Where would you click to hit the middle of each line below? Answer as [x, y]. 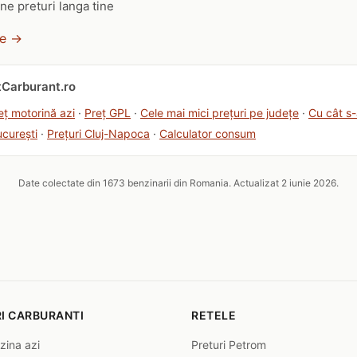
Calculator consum [208, 133]
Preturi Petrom [229, 345]
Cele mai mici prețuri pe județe [220, 113]
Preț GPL [108, 113]
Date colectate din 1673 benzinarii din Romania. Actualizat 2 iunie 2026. [178, 183]
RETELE [214, 315]
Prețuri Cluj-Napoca [98, 133]
